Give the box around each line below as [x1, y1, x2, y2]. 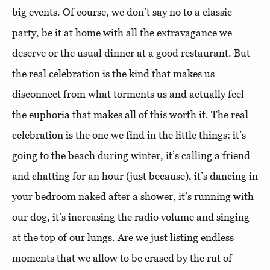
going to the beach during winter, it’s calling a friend [12, 149, 250, 162]
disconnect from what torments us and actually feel [12, 87, 244, 100]
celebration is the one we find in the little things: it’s [12, 128, 246, 141]
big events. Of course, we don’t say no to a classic [12, 5, 232, 18]
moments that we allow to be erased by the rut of [12, 251, 232, 264]
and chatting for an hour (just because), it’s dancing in [12, 169, 258, 182]
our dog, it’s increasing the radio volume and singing [12, 210, 250, 223]
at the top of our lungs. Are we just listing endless [12, 231, 234, 243]
